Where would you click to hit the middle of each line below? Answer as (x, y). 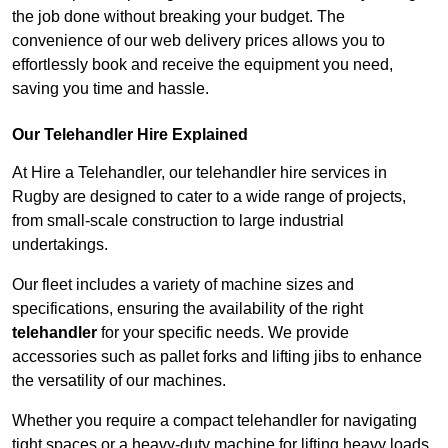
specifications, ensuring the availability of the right (187, 309)
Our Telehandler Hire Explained (130, 135)
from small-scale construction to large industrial (178, 221)
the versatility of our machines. (119, 381)
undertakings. (60, 245)
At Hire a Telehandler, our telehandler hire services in (199, 173)
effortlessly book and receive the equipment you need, (202, 65)
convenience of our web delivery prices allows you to (198, 41)
